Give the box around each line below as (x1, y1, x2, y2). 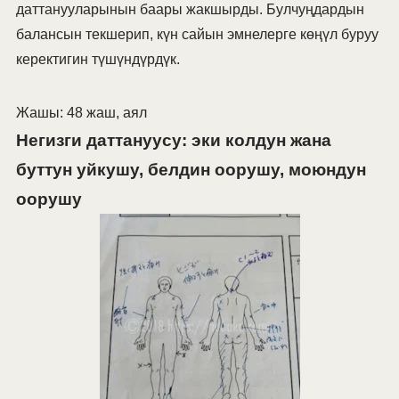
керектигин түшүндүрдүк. (15, 52, 180, 68)
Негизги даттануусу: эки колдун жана (15, 131, 331, 151)
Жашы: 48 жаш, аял (15, 105, 147, 121)
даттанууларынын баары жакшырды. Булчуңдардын (15, 2, 364, 18)
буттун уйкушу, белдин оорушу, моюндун (15, 160, 366, 180)
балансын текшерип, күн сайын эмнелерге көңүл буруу (15, 27, 379, 43)
